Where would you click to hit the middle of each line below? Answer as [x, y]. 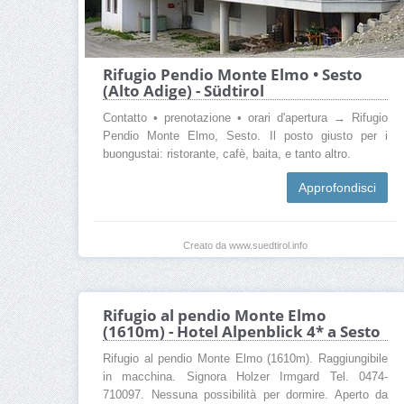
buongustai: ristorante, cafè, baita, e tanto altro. [227, 154]
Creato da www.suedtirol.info [245, 245]
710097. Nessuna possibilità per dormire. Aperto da [245, 395]
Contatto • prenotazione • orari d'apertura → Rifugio [245, 118]
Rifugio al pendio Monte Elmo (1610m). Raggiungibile [245, 359]
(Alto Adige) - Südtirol [184, 90]
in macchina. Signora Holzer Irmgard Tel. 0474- [245, 377]
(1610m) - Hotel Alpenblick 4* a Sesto [242, 332]
